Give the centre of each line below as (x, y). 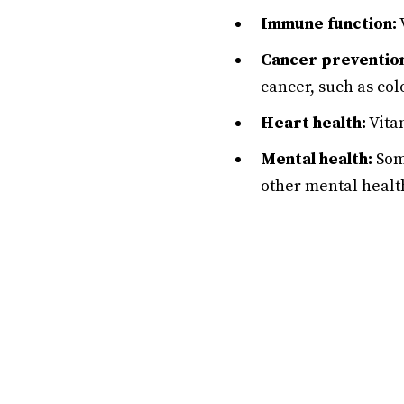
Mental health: (317, 159)
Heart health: (313, 123)
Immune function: (329, 24)
